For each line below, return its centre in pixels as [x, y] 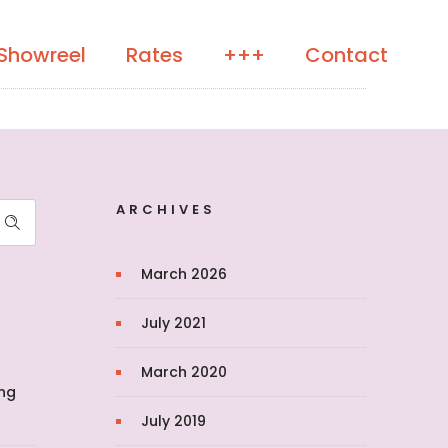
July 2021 [173, 323]
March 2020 [184, 372]
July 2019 [173, 421]
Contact [346, 55]
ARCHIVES [166, 209]
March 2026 [184, 274]
